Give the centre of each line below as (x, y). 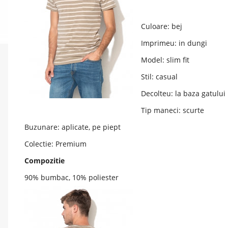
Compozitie (45, 161)
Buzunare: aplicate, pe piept (73, 127)
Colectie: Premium (55, 144)
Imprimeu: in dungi (174, 43)
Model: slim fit (165, 60)
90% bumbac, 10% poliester (72, 177)
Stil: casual (159, 77)
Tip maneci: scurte (173, 110)
